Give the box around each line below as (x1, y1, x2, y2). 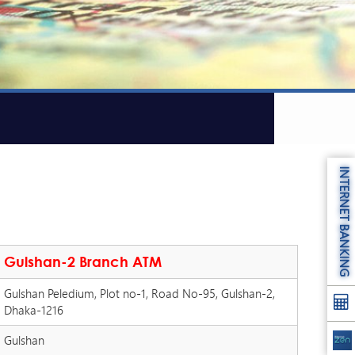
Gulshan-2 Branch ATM (3, 253, 162, 270)
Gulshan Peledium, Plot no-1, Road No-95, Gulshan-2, (3, 284, 275, 302)
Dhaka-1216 (3, 301, 63, 319)
